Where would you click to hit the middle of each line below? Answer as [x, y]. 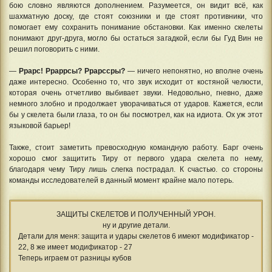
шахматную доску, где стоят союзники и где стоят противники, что [136, 16]
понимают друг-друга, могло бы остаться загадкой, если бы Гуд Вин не [136, 38]
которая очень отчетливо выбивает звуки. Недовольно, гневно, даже [136, 93]
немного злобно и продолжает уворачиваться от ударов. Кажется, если [136, 104]
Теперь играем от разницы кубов [75, 258]
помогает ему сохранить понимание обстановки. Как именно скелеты [136, 27]
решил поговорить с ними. [54, 49]
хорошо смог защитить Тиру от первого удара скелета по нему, [136, 158]
